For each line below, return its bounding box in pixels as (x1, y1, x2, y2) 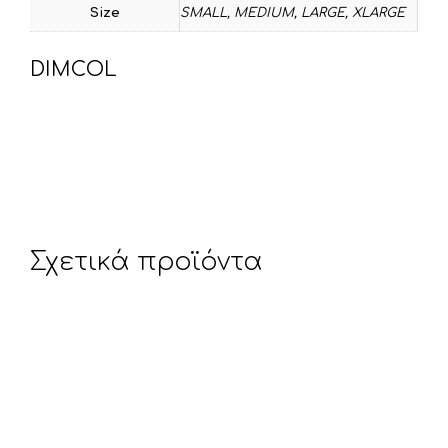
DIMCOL (30, 57, 117, 81)
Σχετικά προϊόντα (30, 247, 263, 276)
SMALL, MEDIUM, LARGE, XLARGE (180, 5, 405, 20)
